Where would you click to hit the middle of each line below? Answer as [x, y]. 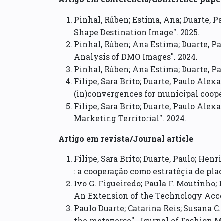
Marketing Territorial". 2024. [130, 118]
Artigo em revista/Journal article [126, 139]
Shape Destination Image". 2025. [137, 32]
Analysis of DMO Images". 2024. [136, 57]
